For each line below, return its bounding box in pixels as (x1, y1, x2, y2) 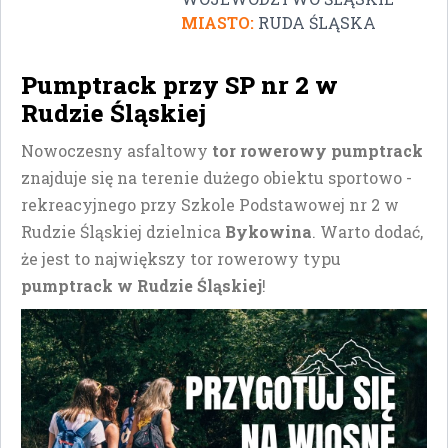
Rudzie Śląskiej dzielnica (21, 220, 225, 242)
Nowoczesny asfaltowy (21, 139, 212, 161)
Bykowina (225, 220, 312, 242)
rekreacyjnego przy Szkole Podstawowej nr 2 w (21, 193, 399, 215)
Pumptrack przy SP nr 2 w (21, 68, 338, 101)
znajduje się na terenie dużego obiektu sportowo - (21, 166, 412, 188)
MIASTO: (181, 11, 254, 33)
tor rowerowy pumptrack (212, 139, 423, 161)
